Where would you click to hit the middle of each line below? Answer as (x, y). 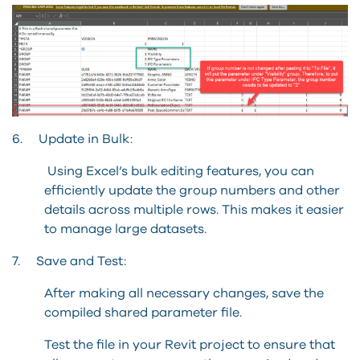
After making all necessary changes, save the (184, 293)
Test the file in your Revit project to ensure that (190, 344)
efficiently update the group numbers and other (192, 190)
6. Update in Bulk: (72, 139)
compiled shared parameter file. (143, 312)
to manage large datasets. (125, 229)
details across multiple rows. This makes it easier (194, 209)
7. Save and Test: (69, 261)
